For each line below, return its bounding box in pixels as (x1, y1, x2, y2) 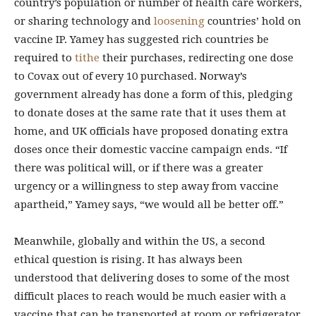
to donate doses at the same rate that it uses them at (14, 107, 286, 119)
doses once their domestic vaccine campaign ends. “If (14, 143, 287, 156)
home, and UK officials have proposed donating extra (14, 125, 288, 138)
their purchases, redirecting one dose (99, 51, 293, 64)
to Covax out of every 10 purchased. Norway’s (14, 70, 247, 83)
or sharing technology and (14, 15, 154, 28)
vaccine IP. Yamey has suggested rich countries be (14, 33, 269, 46)
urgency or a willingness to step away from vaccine (14, 180, 279, 193)
